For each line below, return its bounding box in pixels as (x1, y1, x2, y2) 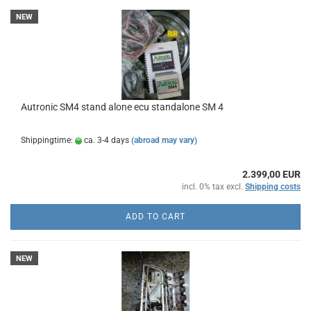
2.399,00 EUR (242, 169, 301, 180)
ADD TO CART (126, 212, 185, 221)
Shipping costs (245, 182, 301, 192)
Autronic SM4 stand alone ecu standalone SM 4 (21, 101, 224, 112)
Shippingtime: (21, 135, 75, 145)
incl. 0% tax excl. (182, 182, 245, 192)
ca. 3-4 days (82, 135, 129, 145)
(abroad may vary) (131, 135, 197, 145)
